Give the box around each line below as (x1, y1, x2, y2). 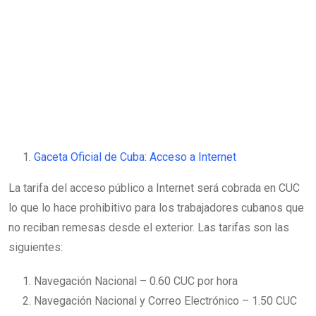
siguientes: (8, 240, 63, 254)
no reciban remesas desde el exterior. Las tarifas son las (8, 220, 289, 234)
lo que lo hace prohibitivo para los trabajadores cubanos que (8, 200, 304, 214)
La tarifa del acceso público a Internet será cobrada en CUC (8, 181, 300, 195)
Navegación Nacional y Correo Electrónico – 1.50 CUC (34, 293, 297, 308)
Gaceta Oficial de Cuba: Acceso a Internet (34, 150, 236, 164)
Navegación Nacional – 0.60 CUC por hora (34, 274, 238, 288)
